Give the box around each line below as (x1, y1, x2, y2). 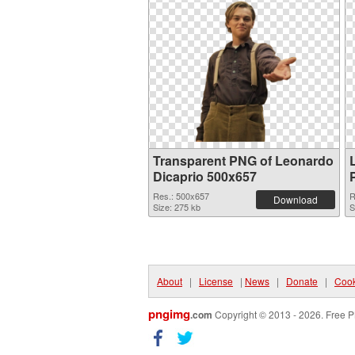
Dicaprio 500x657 (153, 167, 257, 185)
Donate (286, 274, 318, 288)
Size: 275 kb (153, 200, 200, 213)
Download (273, 193, 318, 206)
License (199, 274, 233, 288)
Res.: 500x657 (153, 189, 209, 202)
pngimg (148, 305, 190, 323)
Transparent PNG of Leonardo (153, 151, 334, 170)
